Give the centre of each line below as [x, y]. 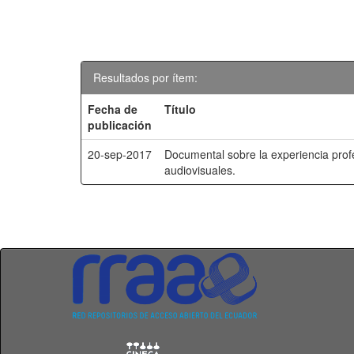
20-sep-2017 [120, 154]
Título [181, 109]
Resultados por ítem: [145, 77]
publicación [120, 125]
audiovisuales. [200, 170]
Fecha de [113, 109]
